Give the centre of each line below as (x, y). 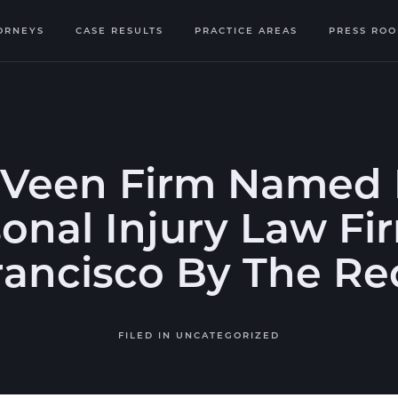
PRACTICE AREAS (247, 30)
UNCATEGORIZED (228, 335)
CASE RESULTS (120, 30)
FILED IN (147, 335)
